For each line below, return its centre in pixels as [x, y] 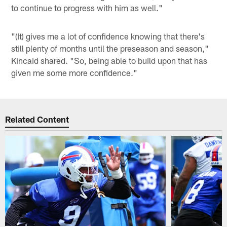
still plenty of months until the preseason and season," [110, 48]
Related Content [37, 119]
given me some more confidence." [74, 73]
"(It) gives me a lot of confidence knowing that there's [108, 36]
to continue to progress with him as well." [87, 8]
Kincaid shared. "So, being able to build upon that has [109, 61]
